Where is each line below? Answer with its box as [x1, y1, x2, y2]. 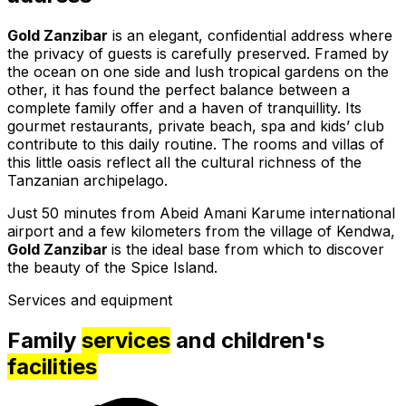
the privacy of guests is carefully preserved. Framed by [7, 43, 389, 63]
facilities [7, 353, 97, 380]
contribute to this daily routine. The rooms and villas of [7, 134, 384, 153]
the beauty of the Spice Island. [7, 257, 217, 276]
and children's [170, 326, 324, 353]
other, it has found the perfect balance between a [7, 80, 350, 99]
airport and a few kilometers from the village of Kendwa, [7, 221, 395, 240]
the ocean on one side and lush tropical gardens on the [7, 62, 389, 81]
